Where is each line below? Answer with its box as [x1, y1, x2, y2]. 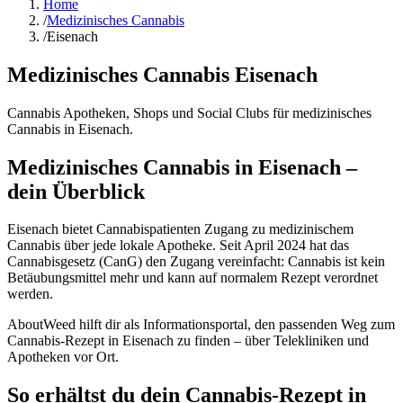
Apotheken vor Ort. [7, 349, 119, 365]
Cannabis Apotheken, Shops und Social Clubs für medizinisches [7, 104, 372, 121]
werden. [7, 286, 53, 302]
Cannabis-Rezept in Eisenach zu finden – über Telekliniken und [7, 333, 369, 349]
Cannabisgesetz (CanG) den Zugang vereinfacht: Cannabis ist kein [7, 254, 385, 270]
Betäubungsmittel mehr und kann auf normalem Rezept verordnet [7, 270, 378, 286]
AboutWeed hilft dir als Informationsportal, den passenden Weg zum [7, 317, 395, 333]
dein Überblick [7, 179, 145, 203]
